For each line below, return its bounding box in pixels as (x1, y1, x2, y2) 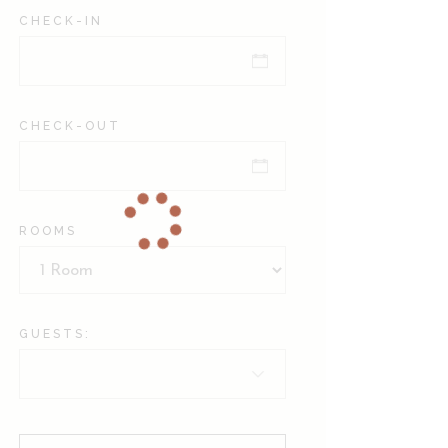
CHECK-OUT (19, 119, 122, 133)
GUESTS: (19, 327, 92, 341)
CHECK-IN (19, 14, 104, 28)
